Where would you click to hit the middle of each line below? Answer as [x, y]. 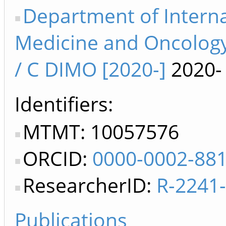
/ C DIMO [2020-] [90, 69]
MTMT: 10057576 [101, 131]
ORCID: [58, 158]
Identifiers [61, 104]
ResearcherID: [90, 185]
